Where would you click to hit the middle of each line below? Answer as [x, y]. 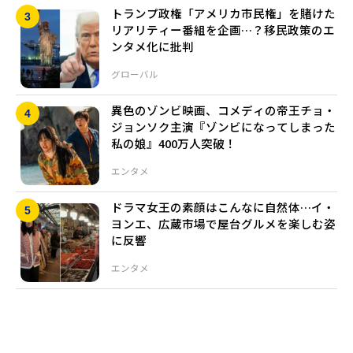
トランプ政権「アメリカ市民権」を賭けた [223, 13]
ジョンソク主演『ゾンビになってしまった [223, 127]
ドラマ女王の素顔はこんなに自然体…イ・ [223, 207]
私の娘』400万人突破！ [174, 143]
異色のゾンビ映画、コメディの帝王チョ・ [223, 110]
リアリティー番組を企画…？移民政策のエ [223, 30]
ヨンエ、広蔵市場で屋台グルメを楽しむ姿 [223, 224]
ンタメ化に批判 [152, 46]
